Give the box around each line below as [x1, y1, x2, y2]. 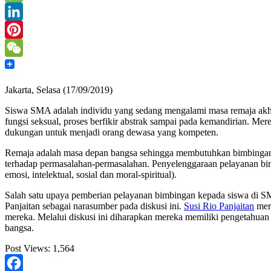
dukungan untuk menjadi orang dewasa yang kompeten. [5, 126, 218, 137]
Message [5, 5, 38, 16]
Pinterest [5, 42, 38, 53]
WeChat [5, 60, 36, 71]
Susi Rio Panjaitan [184, 200, 254, 211]
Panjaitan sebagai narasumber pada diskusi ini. [5, 200, 184, 211]
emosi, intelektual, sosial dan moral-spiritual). [5, 169, 177, 180]
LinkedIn [5, 24, 40, 34]
